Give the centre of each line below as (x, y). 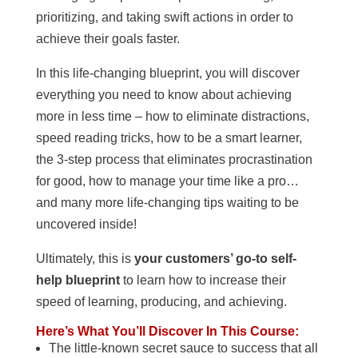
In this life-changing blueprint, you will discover (167, 74)
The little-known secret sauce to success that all (183, 348)
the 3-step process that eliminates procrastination (174, 160)
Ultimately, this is (85, 259)
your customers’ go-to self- (215, 259)
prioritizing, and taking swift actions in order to (164, 18)
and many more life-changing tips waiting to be (167, 203)
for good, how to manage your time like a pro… (167, 181)
